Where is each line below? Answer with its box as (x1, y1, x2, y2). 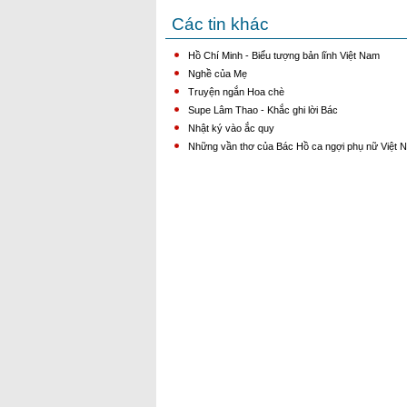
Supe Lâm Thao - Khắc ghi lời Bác (188, 104, 338, 115)
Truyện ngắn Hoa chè (188, 86, 284, 97)
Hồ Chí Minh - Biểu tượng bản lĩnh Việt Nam (188, 50, 380, 61)
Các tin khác (172, 15, 269, 34)
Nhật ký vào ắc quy (188, 123, 274, 134)
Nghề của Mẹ (188, 68, 247, 79)
